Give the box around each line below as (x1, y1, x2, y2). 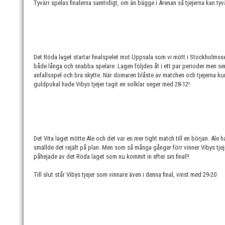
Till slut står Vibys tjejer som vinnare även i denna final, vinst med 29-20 (34, 171, 216, 178)
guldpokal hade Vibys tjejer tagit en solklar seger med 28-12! (34, 80, 191, 88)
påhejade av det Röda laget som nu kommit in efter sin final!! (34, 153, 189, 160)
